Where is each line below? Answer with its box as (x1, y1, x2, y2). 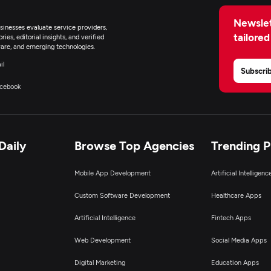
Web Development (74, 236, 131, 244)
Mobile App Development (74, 169, 151, 177)
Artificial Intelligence (74, 214, 135, 221)
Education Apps (211, 258, 259, 266)
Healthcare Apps (211, 191, 261, 199)
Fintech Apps (211, 214, 251, 221)
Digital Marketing (74, 258, 125, 266)
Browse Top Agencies (74, 138, 194, 152)
